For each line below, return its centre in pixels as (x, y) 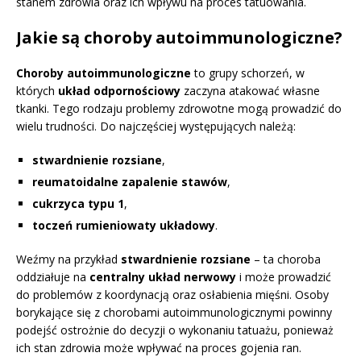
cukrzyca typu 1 (78, 204)
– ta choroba (286, 259)
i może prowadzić (284, 277)
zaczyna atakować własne (250, 91)
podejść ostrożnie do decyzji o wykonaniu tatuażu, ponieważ (175, 330)
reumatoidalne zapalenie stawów (130, 182)
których (37, 91)
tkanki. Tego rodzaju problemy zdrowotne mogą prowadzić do (179, 109)
